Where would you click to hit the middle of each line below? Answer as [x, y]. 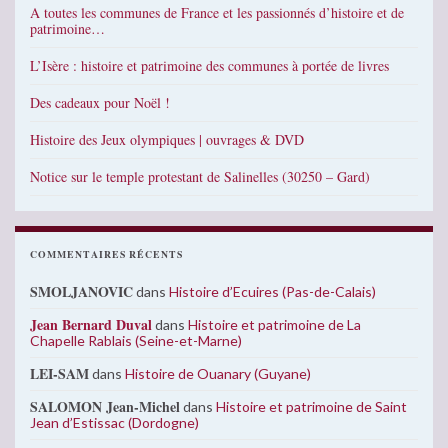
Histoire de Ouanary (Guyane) [218, 374]
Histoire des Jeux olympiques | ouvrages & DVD [167, 140]
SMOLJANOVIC [81, 292]
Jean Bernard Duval [91, 325]
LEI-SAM [59, 374]
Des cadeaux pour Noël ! [100, 103]
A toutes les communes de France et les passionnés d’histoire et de [217, 13]
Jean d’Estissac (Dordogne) [114, 423]
